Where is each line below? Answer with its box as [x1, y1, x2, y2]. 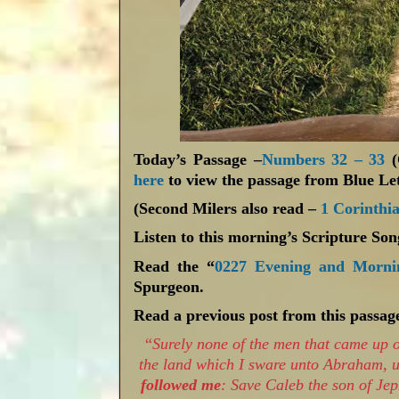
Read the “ [134, 256, 216, 275]
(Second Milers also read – [134, 199, 322, 218]
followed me [141, 375, 222, 394]
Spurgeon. [134, 277, 205, 296]
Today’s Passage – [134, 150, 262, 168]
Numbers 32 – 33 [261, 150, 386, 168]
